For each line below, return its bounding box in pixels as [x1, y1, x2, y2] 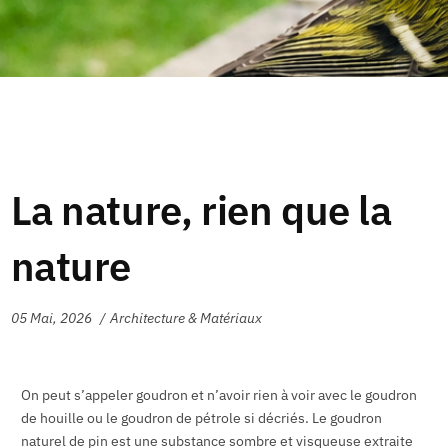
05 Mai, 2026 [10, 309, 92, 328]
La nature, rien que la [10, 184, 392, 236]
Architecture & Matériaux [110, 309, 262, 328]
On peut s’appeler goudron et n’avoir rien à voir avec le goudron [20, 385, 417, 404]
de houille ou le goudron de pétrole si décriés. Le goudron [20, 408, 382, 427]
